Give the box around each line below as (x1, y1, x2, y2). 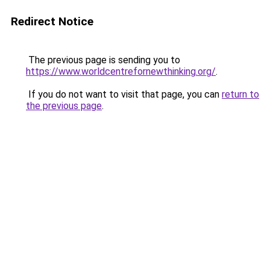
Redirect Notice (11, 14, 93, 28)
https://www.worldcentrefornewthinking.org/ (26, 66, 216, 77)
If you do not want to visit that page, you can (26, 89, 222, 100)
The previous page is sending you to (26, 54, 180, 66)
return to (222, 89, 259, 100)
